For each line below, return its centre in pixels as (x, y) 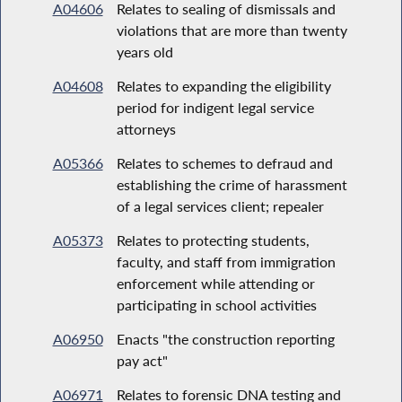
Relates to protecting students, (213, 240)
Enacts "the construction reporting (225, 338)
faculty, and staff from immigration (226, 261)
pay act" (142, 360)
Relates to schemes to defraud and (224, 162)
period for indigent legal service (215, 107)
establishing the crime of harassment (232, 184)
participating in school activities (216, 304)
